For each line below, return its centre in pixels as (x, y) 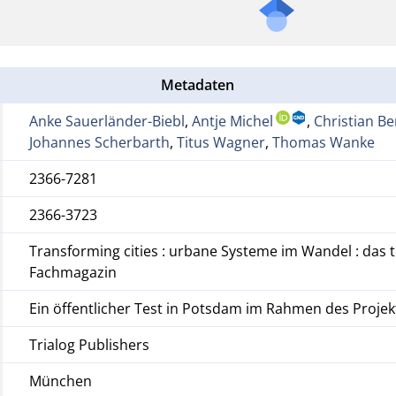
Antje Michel (233, 121)
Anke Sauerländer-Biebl (107, 121)
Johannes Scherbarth (100, 142)
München (61, 381)
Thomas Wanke (324, 142)
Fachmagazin (73, 272)
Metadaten (198, 84)
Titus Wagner (221, 142)
